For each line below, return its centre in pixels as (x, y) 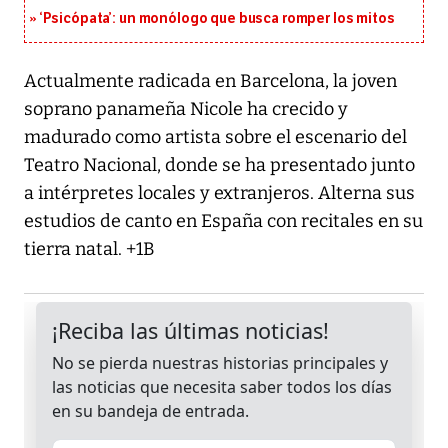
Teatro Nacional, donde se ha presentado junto (219, 165)
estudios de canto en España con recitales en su (223, 221)
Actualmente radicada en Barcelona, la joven (210, 81)
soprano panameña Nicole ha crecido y (186, 109)
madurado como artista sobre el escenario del (215, 137)
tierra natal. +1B (89, 249)
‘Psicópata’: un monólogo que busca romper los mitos (217, 19)
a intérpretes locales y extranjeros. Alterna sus (219, 193)
